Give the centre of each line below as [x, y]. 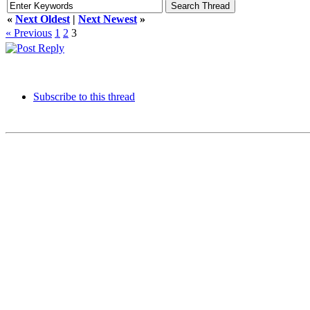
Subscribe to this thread [84, 97]
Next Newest [108, 19]
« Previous [29, 33]
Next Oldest [43, 19]
